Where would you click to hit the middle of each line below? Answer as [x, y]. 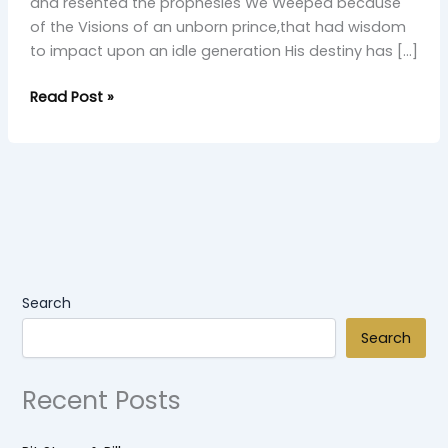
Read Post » [71, 97]
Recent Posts [102, 400]
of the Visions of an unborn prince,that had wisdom [217, 27]
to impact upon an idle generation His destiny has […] [223, 51]
